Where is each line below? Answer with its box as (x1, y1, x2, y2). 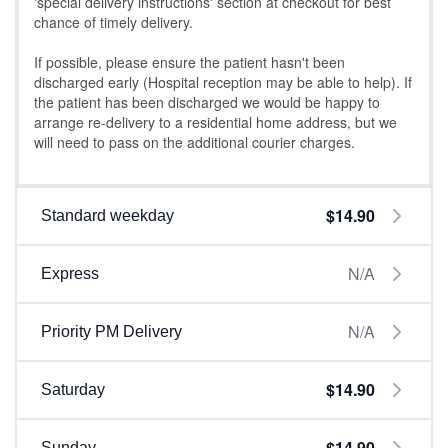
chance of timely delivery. (34, 12, 193, 32)
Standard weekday (41, 207, 174, 224)
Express (41, 265, 99, 282)
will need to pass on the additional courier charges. (34, 132, 355, 152)
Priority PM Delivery (41, 323, 182, 340)
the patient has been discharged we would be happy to (34, 92, 380, 112)
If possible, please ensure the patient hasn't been (34, 52, 345, 72)
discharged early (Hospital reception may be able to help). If (34, 72, 412, 92)
